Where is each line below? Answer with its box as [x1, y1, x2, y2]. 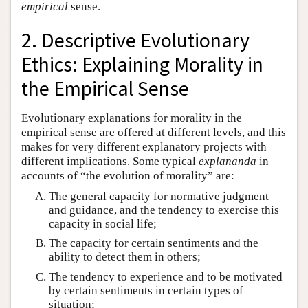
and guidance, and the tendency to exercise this [49, 203, 279, 217]
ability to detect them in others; [49, 250, 201, 264]
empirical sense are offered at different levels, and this [21, 126, 286, 139]
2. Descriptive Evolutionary [21, 27, 250, 54]
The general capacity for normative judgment [49, 190, 269, 203]
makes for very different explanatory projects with [21, 140, 267, 153]
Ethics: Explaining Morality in [21, 52, 263, 78]
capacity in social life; [49, 217, 157, 230]
